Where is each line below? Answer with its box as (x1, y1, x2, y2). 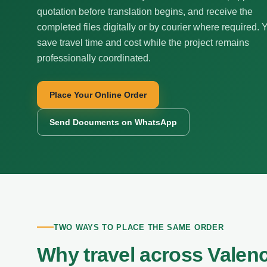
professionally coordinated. (37, 53, 151, 63)
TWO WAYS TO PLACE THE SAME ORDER (54, 222, 224, 232)
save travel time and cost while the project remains (37, 38, 249, 48)
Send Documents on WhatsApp (49, 117, 177, 127)
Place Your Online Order (49, 89, 147, 100)
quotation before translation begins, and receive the (37, 7, 253, 17)
